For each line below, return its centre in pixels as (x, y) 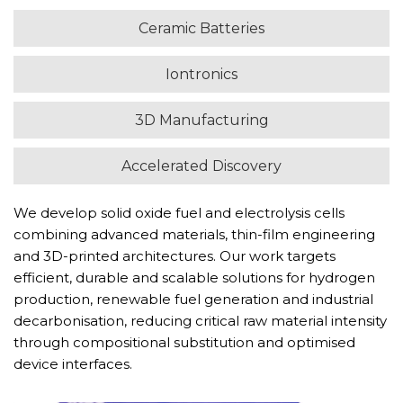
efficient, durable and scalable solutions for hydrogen (194, 278)
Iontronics (201, 74)
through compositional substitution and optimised (184, 342)
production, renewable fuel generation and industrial (193, 299)
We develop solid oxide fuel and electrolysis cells (179, 213)
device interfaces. (73, 364)
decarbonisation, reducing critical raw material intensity (200, 321)
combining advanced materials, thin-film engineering (194, 234)
